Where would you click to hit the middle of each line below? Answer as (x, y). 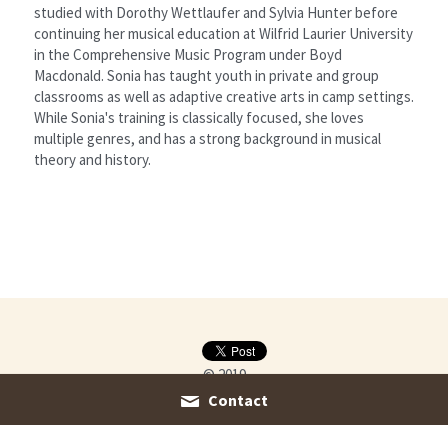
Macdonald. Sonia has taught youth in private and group (206, 76)
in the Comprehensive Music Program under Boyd (188, 55)
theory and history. (92, 160)
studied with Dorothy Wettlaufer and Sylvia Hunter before (216, 13)
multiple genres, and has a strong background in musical (207, 139)
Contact (238, 400)
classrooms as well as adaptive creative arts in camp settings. (224, 97)
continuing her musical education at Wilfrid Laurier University (223, 34)
